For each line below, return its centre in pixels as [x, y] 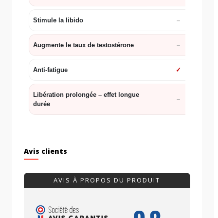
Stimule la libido [58, 20]
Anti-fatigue [50, 70]
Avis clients [45, 151]
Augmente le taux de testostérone [83, 45]
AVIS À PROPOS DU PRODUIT [107, 180]
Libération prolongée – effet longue [86, 95]
